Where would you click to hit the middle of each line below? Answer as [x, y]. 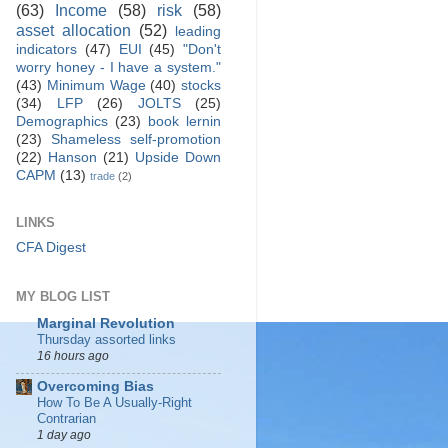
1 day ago [64, 435]
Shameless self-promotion [136, 140]
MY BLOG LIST [63, 297]
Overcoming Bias [95, 386]
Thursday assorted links [106, 340]
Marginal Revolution [106, 324]
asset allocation [73, 30]
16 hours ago [73, 356]
